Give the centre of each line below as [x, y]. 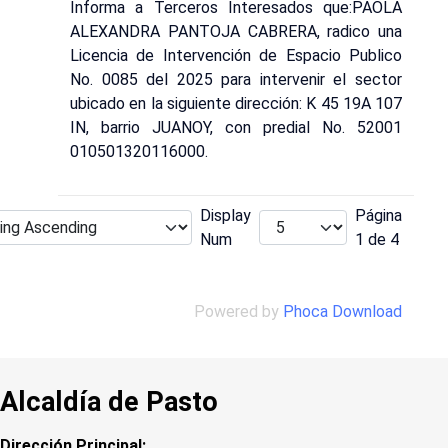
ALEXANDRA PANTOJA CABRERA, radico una [236, 32]
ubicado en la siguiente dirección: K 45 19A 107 [236, 104]
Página [378, 215]
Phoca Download [342, 311]
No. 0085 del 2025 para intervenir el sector [236, 80]
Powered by [238, 311]
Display [225, 215]
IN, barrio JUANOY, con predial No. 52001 [236, 128]
